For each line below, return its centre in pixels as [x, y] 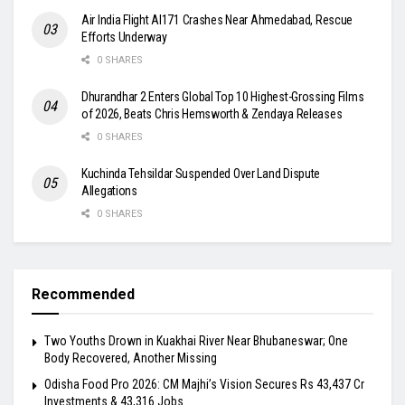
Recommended [83, 294]
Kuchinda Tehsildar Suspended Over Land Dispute [201, 173]
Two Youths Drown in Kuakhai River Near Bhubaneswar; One [196, 340]
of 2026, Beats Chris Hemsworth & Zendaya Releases [212, 113]
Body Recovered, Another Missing [131, 358]
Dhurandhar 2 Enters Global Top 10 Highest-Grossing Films [223, 96]
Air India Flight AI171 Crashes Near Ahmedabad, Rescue [217, 19]
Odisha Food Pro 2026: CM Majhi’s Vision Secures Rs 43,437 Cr [204, 384]
